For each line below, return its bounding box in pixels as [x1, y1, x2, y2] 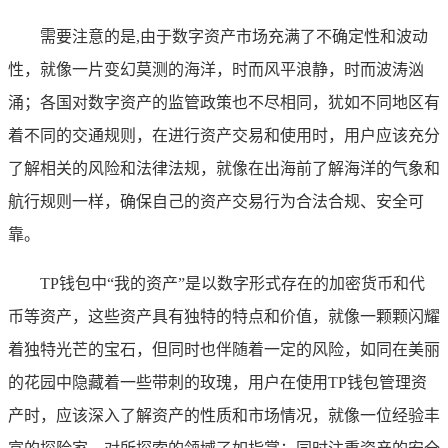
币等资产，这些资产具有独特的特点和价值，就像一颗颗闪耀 [8, 308, 440, 326]
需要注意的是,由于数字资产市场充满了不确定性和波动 [40, 28, 428, 46]
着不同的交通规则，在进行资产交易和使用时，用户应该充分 [8, 127, 440, 145]
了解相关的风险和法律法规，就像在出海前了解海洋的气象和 [8, 160, 440, 178]
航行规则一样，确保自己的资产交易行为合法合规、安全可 [8, 193, 424, 211]
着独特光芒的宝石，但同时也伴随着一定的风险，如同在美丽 [8, 341, 440, 359]
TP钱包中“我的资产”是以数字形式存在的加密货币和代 [40, 275, 425, 293]
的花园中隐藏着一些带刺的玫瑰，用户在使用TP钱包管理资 [8, 374, 427, 392]
